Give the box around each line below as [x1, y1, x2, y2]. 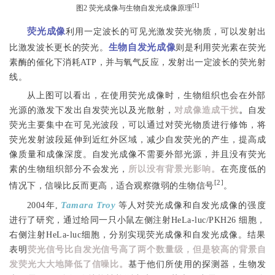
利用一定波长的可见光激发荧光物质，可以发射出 [66, 27, 266, 37]
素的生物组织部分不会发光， [9, 165, 129, 174]
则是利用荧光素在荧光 [176, 43, 266, 53]
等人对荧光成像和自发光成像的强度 [118, 200, 266, 210]
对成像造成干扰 [174, 106, 239, 115]
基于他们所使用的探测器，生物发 [128, 259, 266, 269]
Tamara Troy [61, 199, 119, 210]
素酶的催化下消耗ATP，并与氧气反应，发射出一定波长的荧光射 [9, 58, 266, 68]
